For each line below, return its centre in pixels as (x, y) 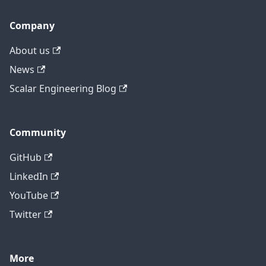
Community (38, 133)
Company (32, 26)
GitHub (26, 158)
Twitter (26, 215)
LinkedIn (29, 177)
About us (30, 51)
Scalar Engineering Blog (63, 89)
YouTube (29, 196)
